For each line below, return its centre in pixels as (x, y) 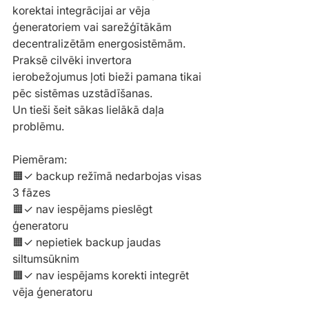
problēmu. (38, 127)
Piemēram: (40, 160)
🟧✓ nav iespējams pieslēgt (84, 209)
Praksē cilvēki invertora (73, 60)
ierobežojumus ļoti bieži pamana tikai (108, 77)
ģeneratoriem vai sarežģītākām (93, 27)
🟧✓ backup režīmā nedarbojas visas (108, 176)
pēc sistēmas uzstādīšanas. (82, 93)
